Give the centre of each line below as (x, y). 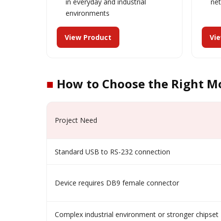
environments (88, 13)
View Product (88, 37)
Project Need (76, 120)
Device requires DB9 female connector (117, 183)
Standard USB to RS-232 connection (112, 152)
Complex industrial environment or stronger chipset (137, 214)
